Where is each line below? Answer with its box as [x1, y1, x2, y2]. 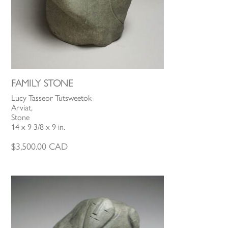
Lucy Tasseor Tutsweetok [11, 93, 92, 103]
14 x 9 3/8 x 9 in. [11, 122, 66, 132]
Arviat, [11, 103, 33, 113]
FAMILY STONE [11, 77, 73, 90]
